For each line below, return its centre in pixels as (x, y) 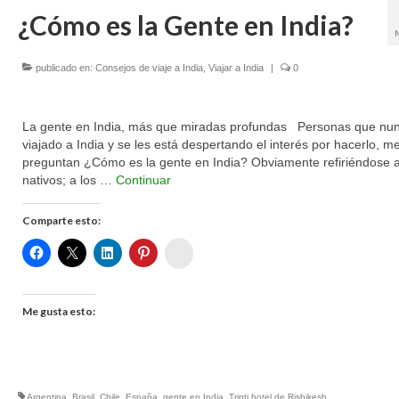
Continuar (143, 180)
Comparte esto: (61, 220)
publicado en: (64, 68)
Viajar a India (236, 68)
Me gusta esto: (58, 311)
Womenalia (216, 250)
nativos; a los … (69, 180)
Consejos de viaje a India (149, 68)
